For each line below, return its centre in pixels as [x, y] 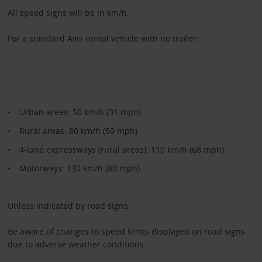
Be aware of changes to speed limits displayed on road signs [126, 232]
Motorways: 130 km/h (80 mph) [79, 168]
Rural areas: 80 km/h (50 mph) [78, 131]
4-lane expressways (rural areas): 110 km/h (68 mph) [121, 150]
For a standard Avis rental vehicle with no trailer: [103, 39]
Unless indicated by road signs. [69, 206]
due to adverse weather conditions [75, 244]
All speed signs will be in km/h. [68, 13]
